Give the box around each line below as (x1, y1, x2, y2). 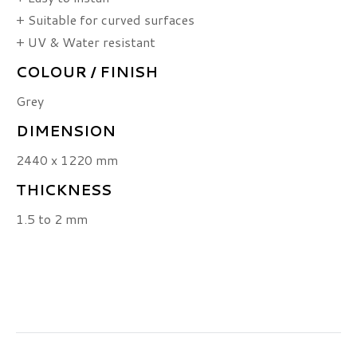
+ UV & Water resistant (16, 33, 155, 51)
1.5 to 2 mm (16, 210, 88, 228)
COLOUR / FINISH (16, 61, 158, 82)
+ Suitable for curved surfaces (16, 10, 194, 29)
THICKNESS (16, 179, 112, 200)
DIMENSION (16, 120, 116, 141)
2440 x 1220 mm (16, 151, 118, 169)
